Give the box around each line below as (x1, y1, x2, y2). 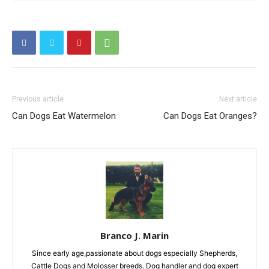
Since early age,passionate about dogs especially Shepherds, (32, 248, 237, 258)
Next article (219, 94, 257, 103)
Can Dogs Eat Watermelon (12, 110, 116, 121)
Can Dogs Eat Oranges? (163, 110, 257, 121)
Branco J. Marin (100, 229, 169, 241)
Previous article (12, 94, 64, 103)
